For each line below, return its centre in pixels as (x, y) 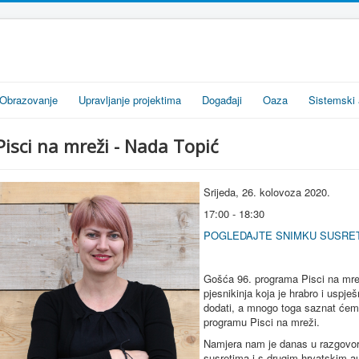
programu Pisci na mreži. (262, 322)
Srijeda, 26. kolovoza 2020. (267, 192)
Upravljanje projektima (130, 100)
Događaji (222, 100)
